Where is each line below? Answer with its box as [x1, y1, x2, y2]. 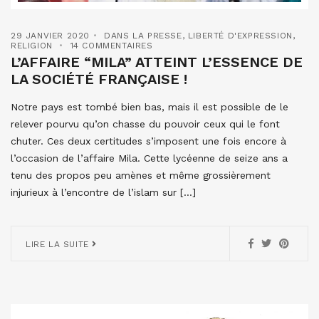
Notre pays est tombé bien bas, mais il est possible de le [11, 100, 288, 113]
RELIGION [11, 40, 53, 51]
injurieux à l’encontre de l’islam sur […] [11, 186, 196, 198]
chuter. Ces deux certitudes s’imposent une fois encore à [11, 135, 286, 147]
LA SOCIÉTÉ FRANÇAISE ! [11, 70, 187, 88]
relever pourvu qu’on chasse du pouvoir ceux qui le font [11, 117, 280, 130]
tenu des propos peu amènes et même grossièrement [11, 169, 271, 181]
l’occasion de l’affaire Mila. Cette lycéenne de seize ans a [11, 152, 288, 164]
